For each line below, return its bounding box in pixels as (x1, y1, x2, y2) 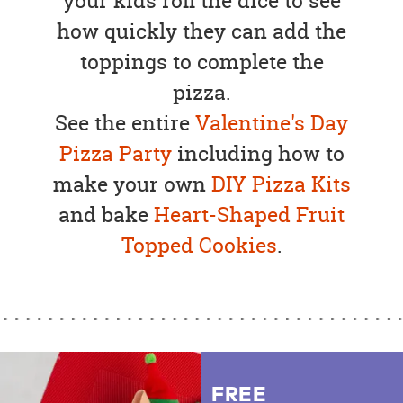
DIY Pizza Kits (210, 170, 351, 199)
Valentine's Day (195, 109, 348, 138)
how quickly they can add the (57, 17, 346, 46)
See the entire (55, 109, 195, 138)
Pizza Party (58, 139, 172, 168)
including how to (171, 139, 345, 168)
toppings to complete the (79, 48, 324, 76)
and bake (58, 201, 154, 229)
